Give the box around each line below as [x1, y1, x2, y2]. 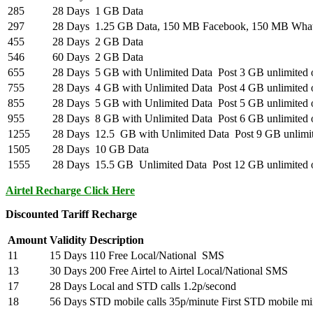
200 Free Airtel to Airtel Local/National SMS [89, 265, 288, 277]
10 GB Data [95, 143, 149, 156]
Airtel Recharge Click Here [6, 184, 135, 197]
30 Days [50, 265, 87, 277]
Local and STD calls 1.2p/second [89, 280, 236, 293]
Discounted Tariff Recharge [6, 208, 137, 221]
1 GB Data [95, 5, 143, 17]
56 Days [50, 296, 87, 308]
